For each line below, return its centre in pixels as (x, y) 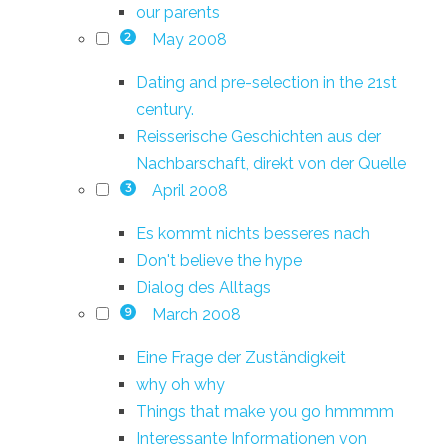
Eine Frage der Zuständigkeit (241, 357)
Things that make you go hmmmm (265, 411)
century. (165, 109)
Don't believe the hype (219, 260)
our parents (178, 12)
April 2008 (189, 190)
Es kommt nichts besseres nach (253, 233)
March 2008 (196, 314)
